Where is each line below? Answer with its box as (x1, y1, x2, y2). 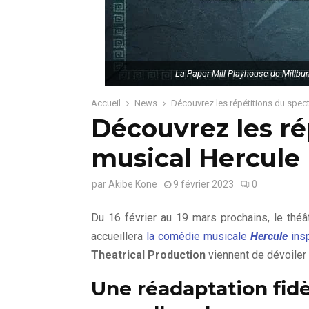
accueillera (91, 230, 146, 243)
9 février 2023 (173, 179, 234, 190)
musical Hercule (91, 143, 300, 173)
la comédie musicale (146, 230, 250, 243)
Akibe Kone (108, 179, 157, 190)
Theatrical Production (91, 248, 206, 261)
